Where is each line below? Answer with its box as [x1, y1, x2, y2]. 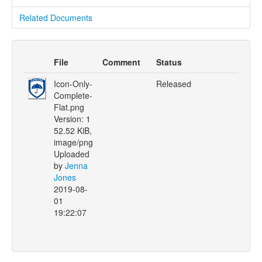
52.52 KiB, [54, 125, 92, 136]
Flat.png [54, 101, 84, 113]
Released [156, 78, 191, 89]
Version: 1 [54, 113, 91, 125]
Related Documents [19, 12, 92, 23]
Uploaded [54, 148, 89, 160]
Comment [102, 56, 140, 68]
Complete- [54, 89, 92, 101]
